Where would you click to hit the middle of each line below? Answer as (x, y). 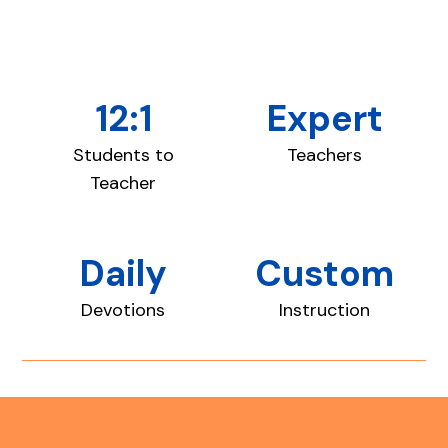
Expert (324, 119)
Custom (325, 274)
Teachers (325, 155)
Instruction (325, 310)
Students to (123, 155)
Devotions (123, 310)
